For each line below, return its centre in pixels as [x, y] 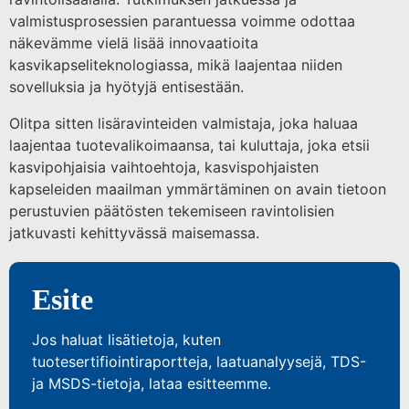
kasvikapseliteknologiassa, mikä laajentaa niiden [176, 64]
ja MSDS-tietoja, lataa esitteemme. [152, 383]
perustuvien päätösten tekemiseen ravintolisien [172, 210]
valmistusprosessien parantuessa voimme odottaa [182, 21]
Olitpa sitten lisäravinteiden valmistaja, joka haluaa [184, 123]
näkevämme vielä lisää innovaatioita [134, 42]
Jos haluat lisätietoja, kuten [126, 339]
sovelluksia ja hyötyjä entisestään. [126, 86]
